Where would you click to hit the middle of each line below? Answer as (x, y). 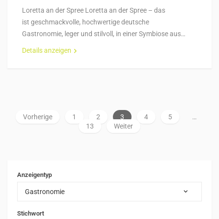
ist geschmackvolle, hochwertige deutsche (86, 22)
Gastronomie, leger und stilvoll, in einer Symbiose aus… (104, 34)
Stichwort (31, 213)
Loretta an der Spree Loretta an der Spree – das (94, 10)
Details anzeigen (47, 50)
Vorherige (37, 117)
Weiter (123, 126)
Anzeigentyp (34, 175)
